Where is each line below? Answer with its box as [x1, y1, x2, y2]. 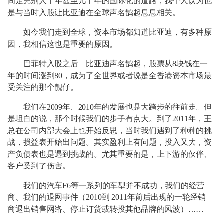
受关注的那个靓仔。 [7, 83, 78, 91]
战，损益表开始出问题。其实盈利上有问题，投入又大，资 [7, 138, 212, 146]
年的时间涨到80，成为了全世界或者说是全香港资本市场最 [7, 71, 212, 80]
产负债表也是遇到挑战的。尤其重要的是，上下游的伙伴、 [7, 150, 212, 158]
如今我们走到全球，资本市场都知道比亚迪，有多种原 [23, 28, 212, 36]
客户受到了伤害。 [7, 162, 70, 170]
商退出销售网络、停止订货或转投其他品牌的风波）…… [7, 205, 204, 213]
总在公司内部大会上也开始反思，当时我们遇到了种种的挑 [7, 126, 212, 135]
